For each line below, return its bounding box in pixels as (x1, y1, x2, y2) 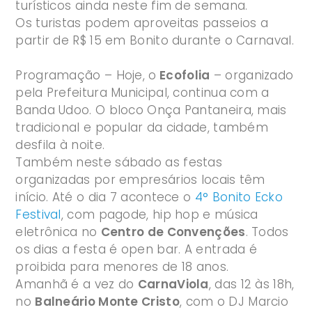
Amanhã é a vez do (15, 276, 138, 293)
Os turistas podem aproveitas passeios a (15, 15, 269, 32)
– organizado (210, 67, 294, 84)
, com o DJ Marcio (179, 293, 289, 311)
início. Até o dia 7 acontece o (15, 189, 195, 206)
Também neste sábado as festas (15, 154, 223, 171)
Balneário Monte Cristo (35, 293, 180, 311)
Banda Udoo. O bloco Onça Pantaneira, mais (15, 102, 287, 119)
